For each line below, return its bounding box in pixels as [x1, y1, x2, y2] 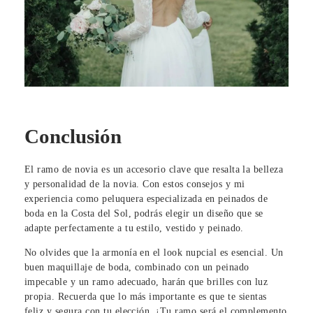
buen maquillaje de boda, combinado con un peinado [24, 261, 249, 272]
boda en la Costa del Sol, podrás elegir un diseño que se [24, 208, 263, 219]
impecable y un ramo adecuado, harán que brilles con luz [24, 276, 268, 287]
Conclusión [24, 125, 122, 148]
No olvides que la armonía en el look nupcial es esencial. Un [24, 247, 284, 258]
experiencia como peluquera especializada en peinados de [24, 193, 268, 204]
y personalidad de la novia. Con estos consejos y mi [24, 178, 245, 189]
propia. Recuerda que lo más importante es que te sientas [24, 291, 267, 302]
